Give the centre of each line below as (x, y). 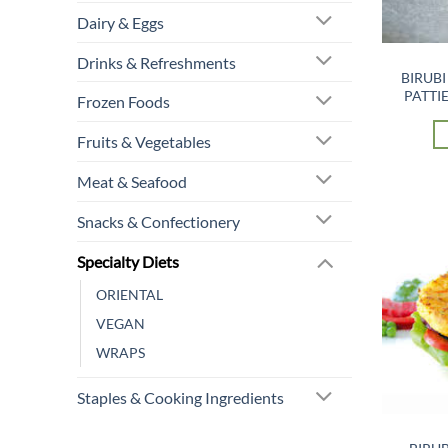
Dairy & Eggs (120, 22)
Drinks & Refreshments (156, 62)
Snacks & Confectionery (158, 221)
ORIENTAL (129, 295)
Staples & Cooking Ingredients (180, 398)
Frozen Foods (123, 102)
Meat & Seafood (132, 181)
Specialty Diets (128, 261)
